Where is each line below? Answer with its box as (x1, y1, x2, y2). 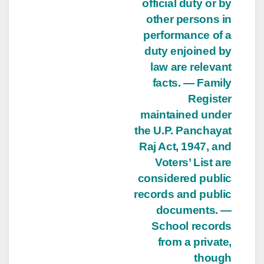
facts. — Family (152, 76, 232, 89)
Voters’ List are (155, 156, 232, 169)
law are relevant (150, 60, 232, 73)
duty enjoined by (144, 44, 232, 57)
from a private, (157, 235, 232, 248)
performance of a (143, 28, 232, 41)
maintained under (140, 108, 232, 121)
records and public (133, 187, 232, 200)
